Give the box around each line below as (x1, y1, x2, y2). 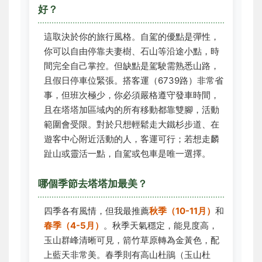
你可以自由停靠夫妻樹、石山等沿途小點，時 (44, 46, 219, 57)
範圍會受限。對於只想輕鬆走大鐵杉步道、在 (44, 119, 219, 130)
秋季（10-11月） (149, 205, 215, 216)
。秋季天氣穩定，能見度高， (104, 220, 218, 231)
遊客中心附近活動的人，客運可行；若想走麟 (44, 133, 219, 144)
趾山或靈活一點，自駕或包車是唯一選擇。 (44, 148, 211, 159)
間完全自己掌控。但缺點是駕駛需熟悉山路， (44, 60, 219, 71)
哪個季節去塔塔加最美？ (38, 178, 147, 189)
